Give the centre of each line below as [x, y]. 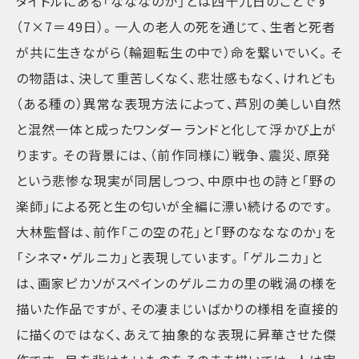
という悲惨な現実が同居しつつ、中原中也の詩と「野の [176, 181]
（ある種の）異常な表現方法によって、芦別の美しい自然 [179, 104]
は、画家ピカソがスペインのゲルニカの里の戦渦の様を [177, 283]
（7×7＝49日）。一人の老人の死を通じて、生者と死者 [176, 27]
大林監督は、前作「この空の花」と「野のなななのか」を [177, 232]
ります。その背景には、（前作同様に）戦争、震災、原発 [174, 155]
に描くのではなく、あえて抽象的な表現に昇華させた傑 [176, 335]
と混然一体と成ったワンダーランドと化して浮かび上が [176, 129]
